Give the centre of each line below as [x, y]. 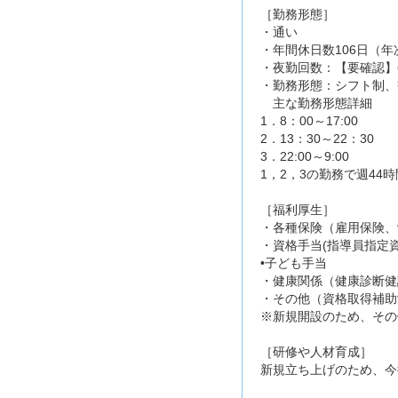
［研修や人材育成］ [316, 352]
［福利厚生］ [298, 210]
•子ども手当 [294, 263]
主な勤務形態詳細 [316, 103]
